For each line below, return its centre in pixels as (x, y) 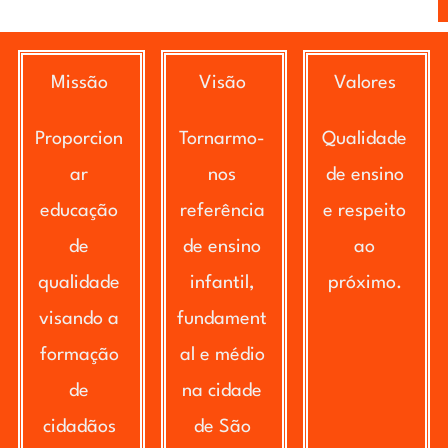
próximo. (364, 282)
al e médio (222, 354)
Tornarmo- (222, 138)
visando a (79, 318)
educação (79, 210)
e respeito (365, 210)
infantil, (222, 282)
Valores (364, 82)
